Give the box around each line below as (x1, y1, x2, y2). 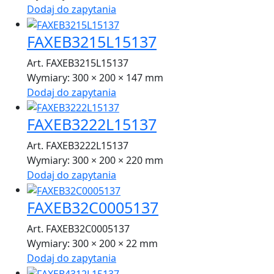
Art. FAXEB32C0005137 (27, 222, 130, 236)
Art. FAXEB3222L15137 (27, 139, 128, 153)
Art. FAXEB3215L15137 (27, 56, 128, 70)
